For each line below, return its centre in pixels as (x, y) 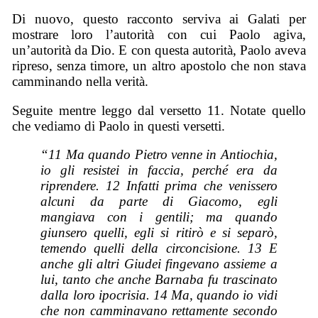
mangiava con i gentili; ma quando (159, 217)
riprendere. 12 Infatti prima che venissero (159, 186)
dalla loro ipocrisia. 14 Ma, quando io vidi (159, 295)
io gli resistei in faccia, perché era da (159, 170)
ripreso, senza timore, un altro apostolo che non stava (159, 65)
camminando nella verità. (81, 81)
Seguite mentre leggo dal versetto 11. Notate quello (159, 110)
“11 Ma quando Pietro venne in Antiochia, (159, 155)
